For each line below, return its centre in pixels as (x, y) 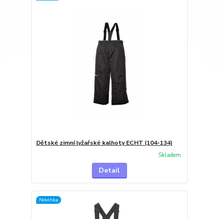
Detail (109, 171)
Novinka (48, 199)
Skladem (169, 155)
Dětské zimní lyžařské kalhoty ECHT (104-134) (104, 142)
